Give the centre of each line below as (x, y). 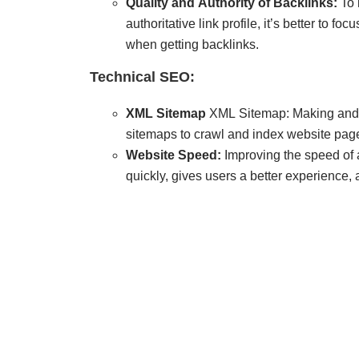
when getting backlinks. (192, 45)
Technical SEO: (142, 77)
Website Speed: (173, 155)
